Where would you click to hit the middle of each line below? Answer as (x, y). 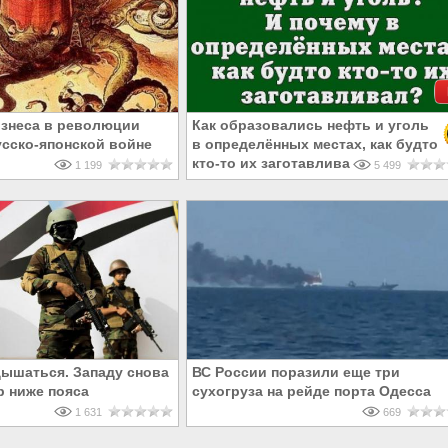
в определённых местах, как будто (315, 144)
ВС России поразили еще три (296, 372)
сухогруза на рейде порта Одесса (311, 391)
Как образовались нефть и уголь (310, 125)
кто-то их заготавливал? (280, 163)
